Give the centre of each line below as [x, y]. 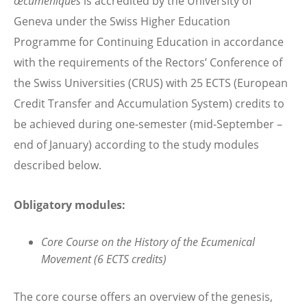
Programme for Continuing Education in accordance [149, 42]
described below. [58, 165]
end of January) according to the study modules [136, 145]
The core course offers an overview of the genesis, [143, 296]
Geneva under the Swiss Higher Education [122, 22]
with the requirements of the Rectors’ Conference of [148, 63]
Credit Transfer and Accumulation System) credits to [149, 104]
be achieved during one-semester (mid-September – [148, 124]
